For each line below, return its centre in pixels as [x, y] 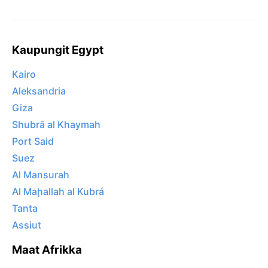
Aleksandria [39, 91]
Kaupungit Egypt [58, 50]
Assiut [27, 225]
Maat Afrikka [47, 250]
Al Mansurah [41, 175]
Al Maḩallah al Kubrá [58, 192]
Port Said [33, 141]
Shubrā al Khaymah [56, 125]
